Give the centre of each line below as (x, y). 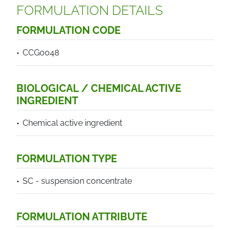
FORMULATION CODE (69, 30)
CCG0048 (41, 53)
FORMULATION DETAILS (90, 10)
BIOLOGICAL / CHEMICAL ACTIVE (99, 88)
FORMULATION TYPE (67, 159)
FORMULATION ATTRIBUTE (82, 217)
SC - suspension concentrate (77, 181)
